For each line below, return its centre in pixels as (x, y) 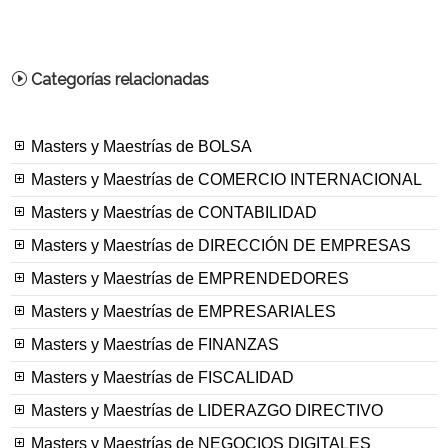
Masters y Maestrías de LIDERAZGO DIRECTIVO (205, 411)
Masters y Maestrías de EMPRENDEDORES (188, 279)
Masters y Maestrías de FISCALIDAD (161, 378)
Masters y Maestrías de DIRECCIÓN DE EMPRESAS (219, 246)
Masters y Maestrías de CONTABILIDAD (172, 213)
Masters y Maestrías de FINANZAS (153, 345)
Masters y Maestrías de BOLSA (140, 147)
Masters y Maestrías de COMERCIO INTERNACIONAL (225, 180)
